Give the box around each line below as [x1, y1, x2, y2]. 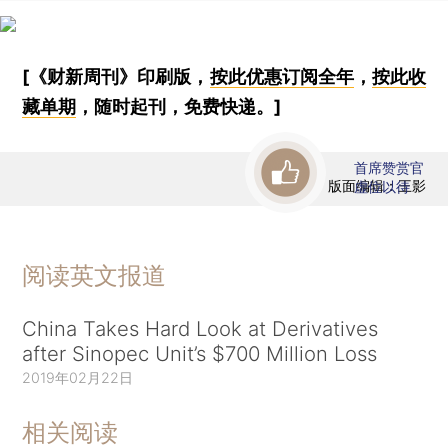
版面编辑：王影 [327, 177, 426, 195]
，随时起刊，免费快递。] [76, 95, 282, 117]
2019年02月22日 [22, 368, 134, 386]
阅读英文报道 [22, 260, 167, 290]
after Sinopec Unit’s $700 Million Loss [22, 340, 378, 366]
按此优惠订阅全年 [209, 65, 354, 87]
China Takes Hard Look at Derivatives [22, 315, 379, 341]
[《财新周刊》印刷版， [22, 65, 210, 87]
